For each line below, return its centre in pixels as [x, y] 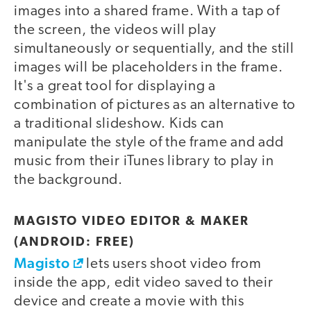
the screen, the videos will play [115, 31]
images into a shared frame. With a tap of [147, 12]
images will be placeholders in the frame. [149, 68]
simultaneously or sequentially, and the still [154, 49]
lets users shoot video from [173, 264]
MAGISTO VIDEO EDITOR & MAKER [132, 221]
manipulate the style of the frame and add [149, 143]
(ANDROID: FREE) [74, 242]
